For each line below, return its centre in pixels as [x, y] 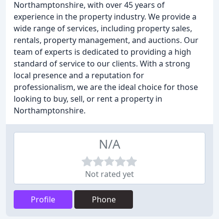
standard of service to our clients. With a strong [102, 64]
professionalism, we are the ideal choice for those [106, 87]
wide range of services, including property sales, [103, 28]
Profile [43, 199]
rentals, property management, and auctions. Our [106, 40]
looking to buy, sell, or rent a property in [88, 99]
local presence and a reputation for [79, 75]
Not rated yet [109, 174]
